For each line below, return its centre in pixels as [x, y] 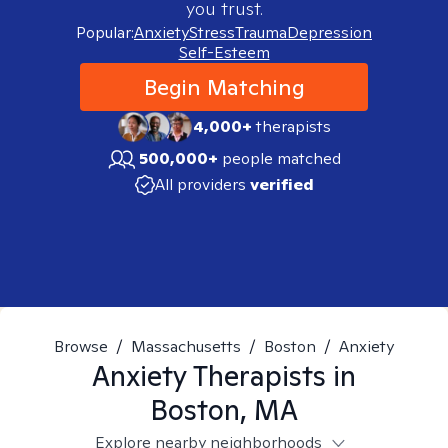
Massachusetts [186, 346]
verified [281, 184]
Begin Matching [224, 87]
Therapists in [271, 375]
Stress [212, 32]
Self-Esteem [224, 52]
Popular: [105, 32]
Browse [81, 346]
